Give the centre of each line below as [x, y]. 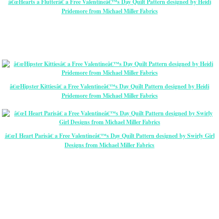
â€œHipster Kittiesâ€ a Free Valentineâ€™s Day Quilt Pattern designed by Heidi [109, 87]
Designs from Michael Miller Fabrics [109, 145]
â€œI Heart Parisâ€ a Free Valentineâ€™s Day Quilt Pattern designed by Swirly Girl [109, 136]
